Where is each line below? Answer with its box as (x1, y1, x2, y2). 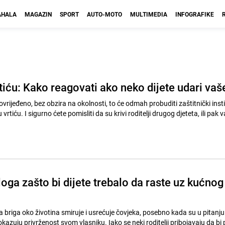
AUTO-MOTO (87, 10, 122, 18)
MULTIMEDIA (130, 10, 167, 18)
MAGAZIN (25, 10, 52, 18)
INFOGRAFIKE (175, 10, 214, 18)
